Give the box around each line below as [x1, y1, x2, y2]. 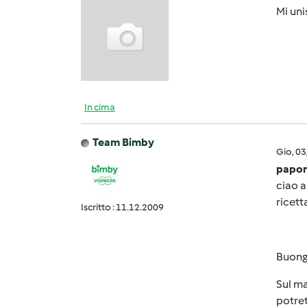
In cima [84, 101, 115, 113]
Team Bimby [93, 136, 154, 149]
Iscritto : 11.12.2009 [81, 201, 164, 213]
